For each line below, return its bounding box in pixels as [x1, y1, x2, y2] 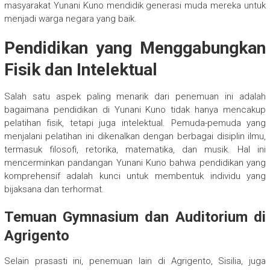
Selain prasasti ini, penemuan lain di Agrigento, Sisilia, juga [4, 256, 266, 267]
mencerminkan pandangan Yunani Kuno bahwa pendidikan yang [4, 157, 266, 169]
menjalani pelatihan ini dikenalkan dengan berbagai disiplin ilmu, [4, 131, 266, 142]
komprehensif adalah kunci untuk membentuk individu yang [4, 171, 266, 182]
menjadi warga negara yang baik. [4, 13, 137, 25]
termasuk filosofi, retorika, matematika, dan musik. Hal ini [4, 144, 266, 155]
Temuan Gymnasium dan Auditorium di [4, 209, 266, 226]
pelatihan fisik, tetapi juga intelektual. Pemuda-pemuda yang [4, 118, 266, 129]
